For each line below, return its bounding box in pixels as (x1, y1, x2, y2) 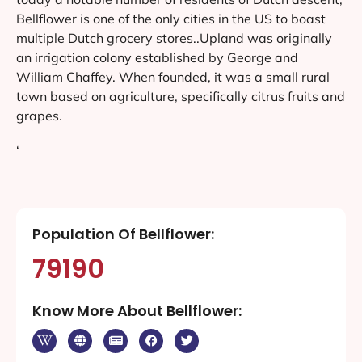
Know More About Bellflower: (32, 300, 242, 321)
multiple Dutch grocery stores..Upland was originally (16, 29, 332, 46)
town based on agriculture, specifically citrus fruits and (16, 87, 345, 104)
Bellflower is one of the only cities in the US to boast (16, 10, 326, 27)
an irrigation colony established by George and (16, 48, 298, 65)
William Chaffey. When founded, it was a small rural (16, 68, 330, 85)
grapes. (16, 107, 62, 124)
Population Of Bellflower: (32, 223, 214, 244)
